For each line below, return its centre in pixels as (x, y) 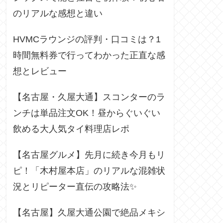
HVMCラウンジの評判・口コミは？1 (87, 39)
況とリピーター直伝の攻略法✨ (75, 186)
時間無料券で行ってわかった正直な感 (89, 55)
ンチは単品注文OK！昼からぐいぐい (87, 113)
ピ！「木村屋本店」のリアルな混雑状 (89, 170)
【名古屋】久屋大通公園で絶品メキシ (89, 212)
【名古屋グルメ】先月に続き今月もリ (89, 155)
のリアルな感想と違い (58, 13)
